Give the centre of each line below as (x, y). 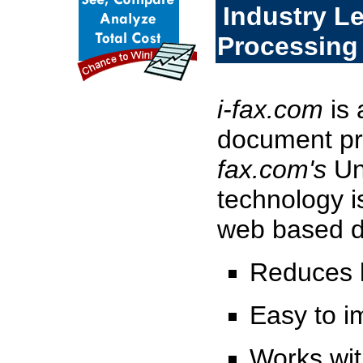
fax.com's (272, 169)
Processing (288, 46)
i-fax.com (270, 109)
